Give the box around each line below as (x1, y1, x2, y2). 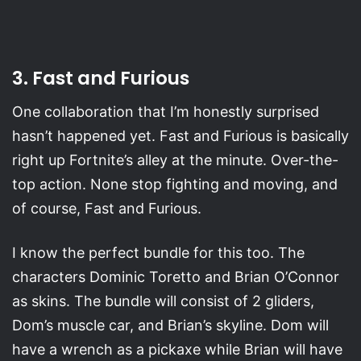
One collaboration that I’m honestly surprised (12, 103, 319, 121)
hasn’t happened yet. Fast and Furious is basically (12, 127, 349, 145)
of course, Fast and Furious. (12, 200, 201, 218)
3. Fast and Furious (12, 64, 189, 91)
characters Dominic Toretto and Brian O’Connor (12, 268, 339, 286)
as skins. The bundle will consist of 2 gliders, (12, 293, 314, 310)
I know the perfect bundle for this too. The (12, 244, 305, 262)
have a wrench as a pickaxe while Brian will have (12, 341, 342, 359)
